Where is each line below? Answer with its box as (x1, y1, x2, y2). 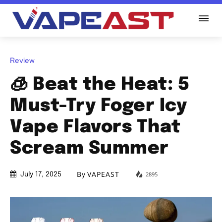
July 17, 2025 (20, 171, 61, 178)
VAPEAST (87, 169, 119, 179)
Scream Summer (10, 139, 169, 158)
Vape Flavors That (10, 118, 181, 136)
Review (10, 55, 35, 65)
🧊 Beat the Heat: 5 (10, 75, 189, 94)
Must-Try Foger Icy (10, 97, 187, 115)
